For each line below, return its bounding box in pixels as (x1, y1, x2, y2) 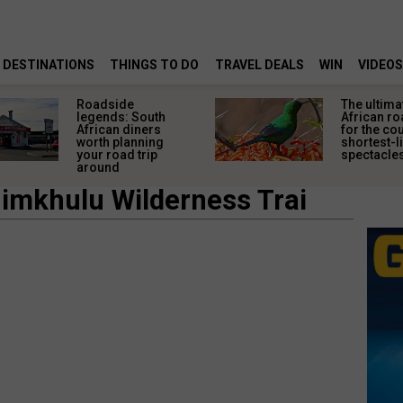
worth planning (76, 135, 165, 149)
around (76, 160, 121, 175)
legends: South (76, 110, 166, 124)
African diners (76, 122, 162, 137)
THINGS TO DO (110, 58, 200, 73)
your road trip (76, 148, 158, 162)
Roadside (76, 97, 135, 112)
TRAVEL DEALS (214, 58, 304, 73)
